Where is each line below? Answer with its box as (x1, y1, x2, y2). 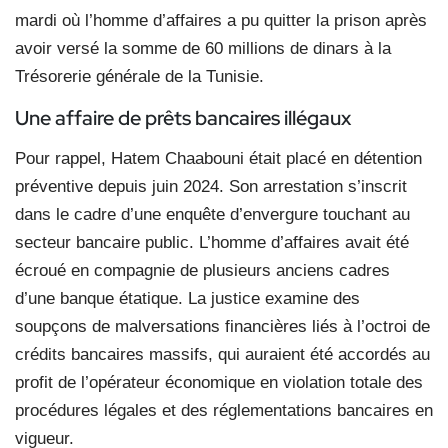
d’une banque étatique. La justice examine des (15, 288, 360, 308)
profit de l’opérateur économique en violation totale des (15, 372, 423, 392)
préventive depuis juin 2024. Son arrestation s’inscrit (15, 176, 407, 196)
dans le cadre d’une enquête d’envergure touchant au (15, 204, 410, 224)
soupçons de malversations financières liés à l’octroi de (15, 316, 430, 336)
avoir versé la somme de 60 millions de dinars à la (15, 38, 391, 58)
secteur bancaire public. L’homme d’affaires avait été (15, 232, 409, 252)
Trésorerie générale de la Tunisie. (15, 66, 264, 86)
